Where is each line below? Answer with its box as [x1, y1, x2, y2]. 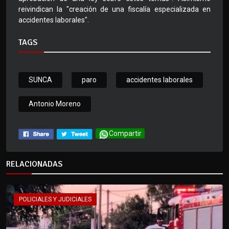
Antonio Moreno [29, 100, 81, 108]
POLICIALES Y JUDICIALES [19, 196, 91, 203]
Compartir [109, 129, 142, 138]
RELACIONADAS [6, 159, 62, 170]
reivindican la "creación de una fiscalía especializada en [18, 5, 211, 14]
